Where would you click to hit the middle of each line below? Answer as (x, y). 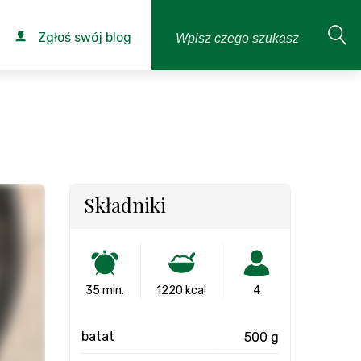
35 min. (105, 290)
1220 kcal (181, 290)
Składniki (125, 205)
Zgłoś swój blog (83, 37)
